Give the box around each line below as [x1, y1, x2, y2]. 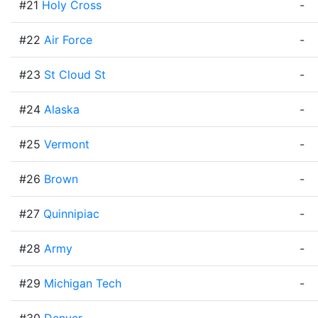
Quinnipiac [43, 207, 99, 221]
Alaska [44, 102, 79, 116]
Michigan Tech [44, 276, 121, 290]
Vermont [44, 137, 89, 151]
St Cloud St [44, 67, 106, 82]
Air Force [44, 33, 92, 47]
